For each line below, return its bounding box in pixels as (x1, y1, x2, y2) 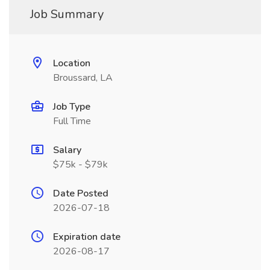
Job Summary (30, 6, 104, 22)
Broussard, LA (53, 71, 113, 84)
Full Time (53, 115, 91, 128)
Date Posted (53, 187, 108, 200)
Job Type (53, 100, 90, 113)
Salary (53, 143, 81, 157)
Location (53, 57, 90, 70)
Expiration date (53, 230, 121, 243)
